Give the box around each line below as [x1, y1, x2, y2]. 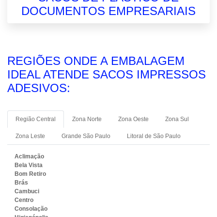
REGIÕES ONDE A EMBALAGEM [7, 54, 185, 67]
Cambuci [15, 188, 39, 195]
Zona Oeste [118, 116, 149, 123]
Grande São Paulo [62, 133, 110, 139]
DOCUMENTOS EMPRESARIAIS [21, 4, 196, 17]
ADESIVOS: [7, 81, 70, 94]
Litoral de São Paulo [127, 133, 181, 139]
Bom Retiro [15, 170, 46, 177]
